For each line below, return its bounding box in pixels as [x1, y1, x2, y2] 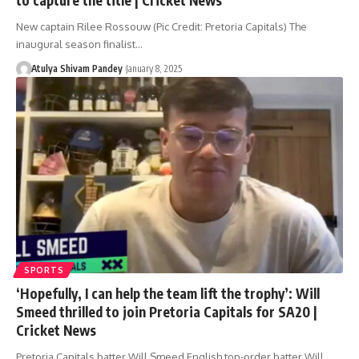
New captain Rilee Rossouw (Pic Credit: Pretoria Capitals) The [16, 19, 307, 33]
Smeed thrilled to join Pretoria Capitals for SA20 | [16, 302, 317, 321]
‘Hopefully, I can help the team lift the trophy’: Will [16, 284, 320, 302]
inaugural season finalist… [16, 37, 143, 50]
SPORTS [24, 264, 64, 275]
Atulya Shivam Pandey [30, 62, 123, 75]
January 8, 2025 [125, 62, 182, 75]
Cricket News [16, 321, 96, 339]
